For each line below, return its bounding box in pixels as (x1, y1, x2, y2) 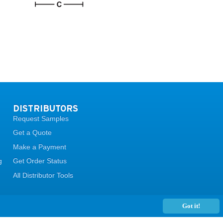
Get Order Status (12, 157, 67, 165)
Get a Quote (12, 128, 52, 137)
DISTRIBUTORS (12, 103, 78, 113)
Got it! (182, 202, 200, 210)
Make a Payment (12, 142, 66, 151)
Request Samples (12, 114, 69, 122)
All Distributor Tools (12, 171, 73, 179)
